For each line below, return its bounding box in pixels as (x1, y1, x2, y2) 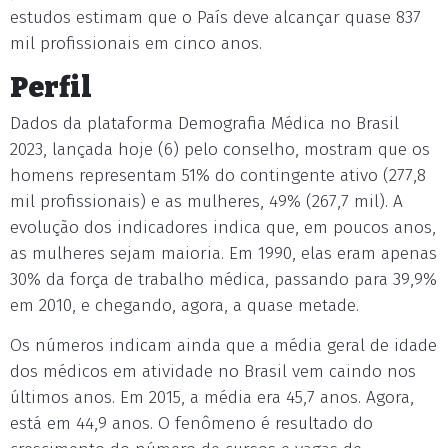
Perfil (10, 71, 92, 104)
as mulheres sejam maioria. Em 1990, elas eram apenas (10, 243, 437, 264)
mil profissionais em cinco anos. (10, 33, 262, 54)
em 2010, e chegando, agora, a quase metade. (10, 295, 359, 316)
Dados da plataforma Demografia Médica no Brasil (10, 113, 399, 134)
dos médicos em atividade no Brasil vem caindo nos (10, 361, 416, 382)
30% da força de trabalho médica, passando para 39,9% (10, 269, 437, 290)
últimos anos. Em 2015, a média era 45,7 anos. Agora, (10, 387, 414, 408)
